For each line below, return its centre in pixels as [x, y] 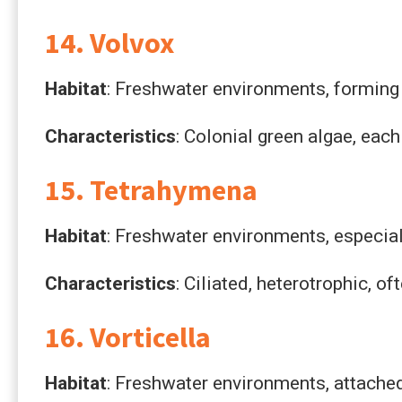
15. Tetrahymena [151, 190]
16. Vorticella [128, 337]
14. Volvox [109, 43]
